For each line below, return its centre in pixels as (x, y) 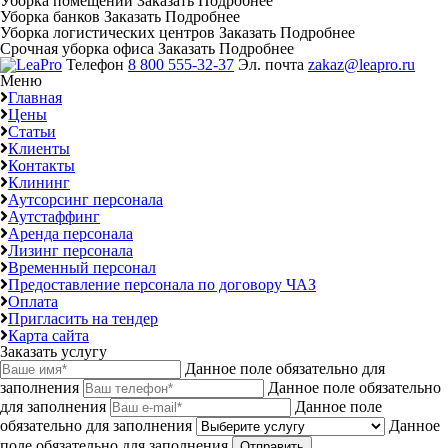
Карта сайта (48, 335)
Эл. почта (273, 64)
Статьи (32, 131)
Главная (35, 97)
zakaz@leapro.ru (361, 64)
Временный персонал (82, 267)
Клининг (39, 182)
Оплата (33, 301)
